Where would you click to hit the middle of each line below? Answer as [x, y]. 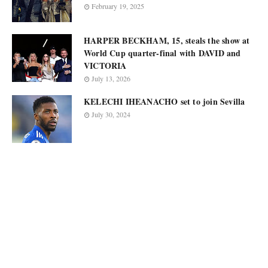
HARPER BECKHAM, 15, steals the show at [167, 40]
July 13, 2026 [111, 78]
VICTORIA [105, 66]
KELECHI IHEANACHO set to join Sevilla [165, 101]
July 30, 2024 [111, 114]
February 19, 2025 [118, 6]
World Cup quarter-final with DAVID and [162, 53]
